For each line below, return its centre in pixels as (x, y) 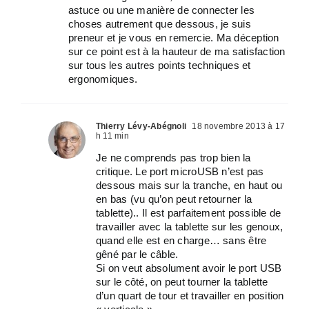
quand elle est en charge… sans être (181, 240)
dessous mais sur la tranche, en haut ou (189, 185)
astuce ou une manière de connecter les (162, 10)
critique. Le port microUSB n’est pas (180, 171)
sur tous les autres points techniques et (160, 65)
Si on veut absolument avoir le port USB (189, 268)
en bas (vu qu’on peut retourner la (174, 199)
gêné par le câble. (137, 254)
